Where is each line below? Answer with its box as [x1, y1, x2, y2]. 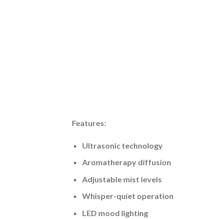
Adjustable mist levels [82, 174, 162, 184]
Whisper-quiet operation [82, 191, 174, 201]
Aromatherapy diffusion [82, 157, 171, 167]
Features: [72, 118, 106, 128]
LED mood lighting [82, 208, 148, 218]
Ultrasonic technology [82, 140, 163, 150]
